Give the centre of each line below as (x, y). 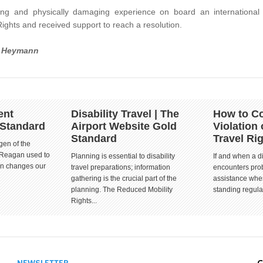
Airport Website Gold (124, 126)
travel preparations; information (121, 167)
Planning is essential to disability (123, 156)
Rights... (84, 201)
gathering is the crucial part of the (124, 178)
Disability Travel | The (125, 114)
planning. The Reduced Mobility (122, 190)
